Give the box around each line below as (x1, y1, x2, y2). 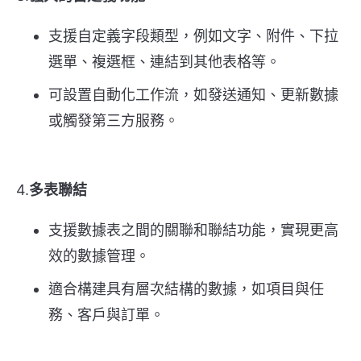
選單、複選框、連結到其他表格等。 (48, 53, 280, 71)
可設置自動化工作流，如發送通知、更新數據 (48, 86, 338, 104)
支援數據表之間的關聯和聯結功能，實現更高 (48, 222, 338, 239)
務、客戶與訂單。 (48, 306, 164, 324)
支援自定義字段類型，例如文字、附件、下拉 (48, 27, 338, 45)
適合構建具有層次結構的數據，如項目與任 (48, 280, 324, 298)
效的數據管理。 (48, 247, 150, 265)
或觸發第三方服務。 (48, 112, 179, 130)
